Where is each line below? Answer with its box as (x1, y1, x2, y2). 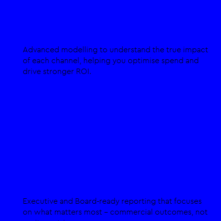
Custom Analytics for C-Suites (19, 168, 192, 184)
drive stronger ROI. (23, 66, 92, 76)
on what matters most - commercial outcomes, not (23, 207, 208, 217)
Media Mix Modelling (19, 16, 138, 33)
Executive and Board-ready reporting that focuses (23, 196, 202, 206)
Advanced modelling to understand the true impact (23, 44, 209, 55)
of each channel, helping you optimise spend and (23, 55, 199, 66)
